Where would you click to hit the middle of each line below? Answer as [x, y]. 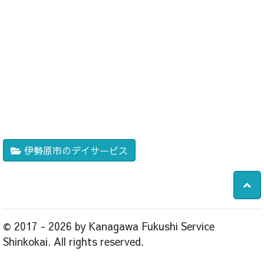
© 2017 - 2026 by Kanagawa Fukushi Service [109, 226]
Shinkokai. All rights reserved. [73, 241]
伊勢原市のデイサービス [75, 150]
